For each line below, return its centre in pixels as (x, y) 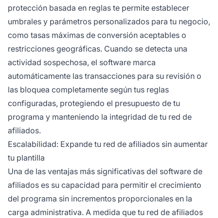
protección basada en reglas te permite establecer (99, 8)
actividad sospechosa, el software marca (82, 62)
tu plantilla (26, 157)
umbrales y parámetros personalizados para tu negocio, (109, 21)
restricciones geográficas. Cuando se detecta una (98, 48)
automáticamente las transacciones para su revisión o (105, 76)
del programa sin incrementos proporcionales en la (100, 198)
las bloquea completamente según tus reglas (88, 89)
